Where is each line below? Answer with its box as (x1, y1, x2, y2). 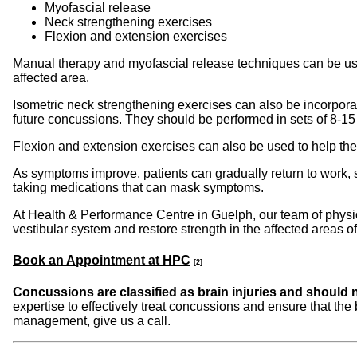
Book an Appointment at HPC (13, 253, 190, 268)
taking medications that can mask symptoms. (13, 181, 264, 195)
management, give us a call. (13, 313, 177, 328)
